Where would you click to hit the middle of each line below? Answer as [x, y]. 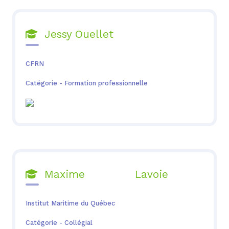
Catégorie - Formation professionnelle [86, 83]
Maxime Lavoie [102, 174]
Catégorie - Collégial [59, 223]
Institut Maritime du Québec [70, 203]
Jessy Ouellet [75, 35]
